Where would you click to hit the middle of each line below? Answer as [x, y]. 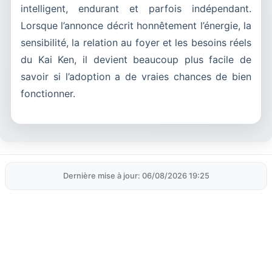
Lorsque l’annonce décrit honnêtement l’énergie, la [136, 25]
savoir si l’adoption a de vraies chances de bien [136, 76]
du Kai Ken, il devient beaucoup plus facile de [136, 59]
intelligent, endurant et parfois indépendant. [136, 8]
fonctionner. [48, 93]
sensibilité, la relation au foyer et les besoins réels [136, 42]
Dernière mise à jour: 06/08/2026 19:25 [136, 175]
